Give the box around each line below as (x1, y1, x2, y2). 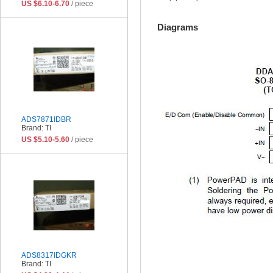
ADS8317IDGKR (21, 250, 77, 260)
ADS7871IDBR (21, 115, 71, 124)
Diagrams (157, 21, 198, 32)
